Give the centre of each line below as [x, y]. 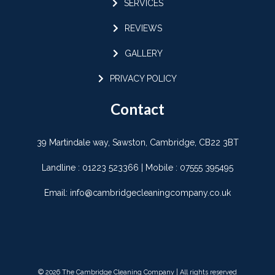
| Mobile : [159, 168]
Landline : [62, 168]
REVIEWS [143, 29]
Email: [57, 193]
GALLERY [143, 54]
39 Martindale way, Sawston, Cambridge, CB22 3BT [137, 143]
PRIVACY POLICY [143, 79]
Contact [137, 109]
